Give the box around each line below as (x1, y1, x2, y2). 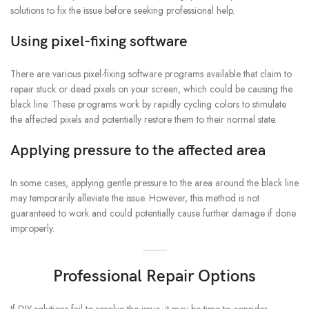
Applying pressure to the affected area (10, 141, 266, 161)
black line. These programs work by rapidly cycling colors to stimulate (10, 97, 286, 112)
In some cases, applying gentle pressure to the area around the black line (10, 176, 299, 190)
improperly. (10, 221, 54, 236)
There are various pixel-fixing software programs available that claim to (10, 67, 292, 81)
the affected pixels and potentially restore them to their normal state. (10, 112, 277, 127)
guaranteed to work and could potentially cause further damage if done (10, 206, 296, 221)
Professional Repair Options (53, 266, 256, 287)
